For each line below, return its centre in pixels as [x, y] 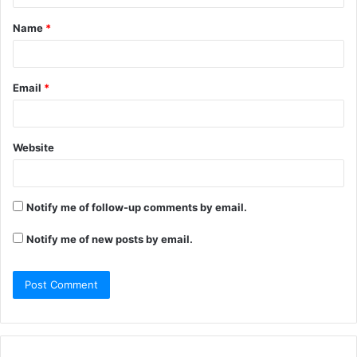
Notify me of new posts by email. [110, 239]
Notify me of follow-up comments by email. [137, 208]
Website [33, 148]
